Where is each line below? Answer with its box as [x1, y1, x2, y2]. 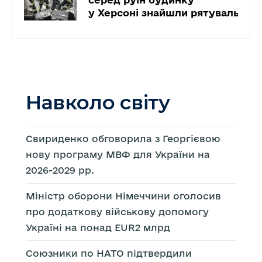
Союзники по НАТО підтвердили [26, 247, 192, 258]
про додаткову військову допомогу [26, 206, 209, 217]
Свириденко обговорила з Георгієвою [26, 133, 220, 144]
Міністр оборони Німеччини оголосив [26, 190, 221, 201]
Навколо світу [26, 89, 170, 115]
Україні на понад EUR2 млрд [26, 222, 170, 233]
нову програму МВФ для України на [26, 149, 210, 160]
